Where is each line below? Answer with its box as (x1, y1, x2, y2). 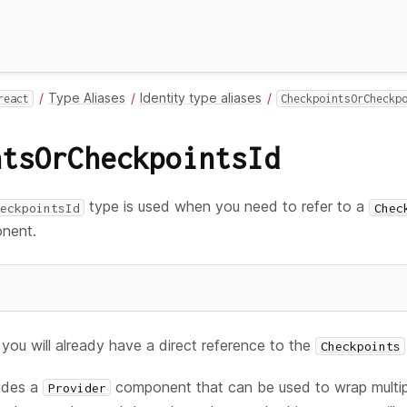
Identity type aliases (140, 90, 263, 105)
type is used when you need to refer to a (84, 197, 370, 216)
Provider (47, 380, 106, 395)
